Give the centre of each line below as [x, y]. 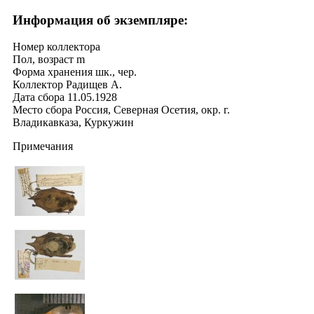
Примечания [43, 146]
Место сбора [42, 110]
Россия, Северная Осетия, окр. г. [152, 110]
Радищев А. [94, 85]
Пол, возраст [43, 60]
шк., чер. [116, 72]
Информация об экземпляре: [100, 20]
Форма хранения [53, 72]
